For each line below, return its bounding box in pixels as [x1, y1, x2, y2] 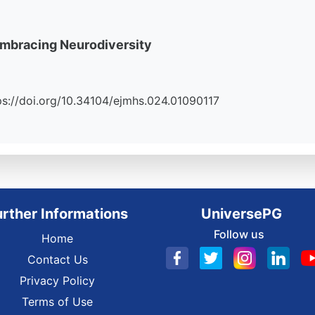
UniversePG [200, 205, 282, 222]
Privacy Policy [20, 274, 95, 288]
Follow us [213, 227, 264, 241]
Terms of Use [22, 295, 93, 309]
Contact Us [27, 252, 88, 266]
